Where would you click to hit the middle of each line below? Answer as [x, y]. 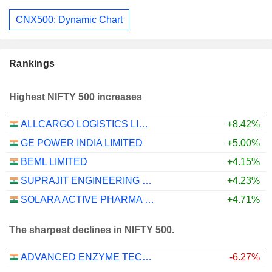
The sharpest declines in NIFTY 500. [92, 229]
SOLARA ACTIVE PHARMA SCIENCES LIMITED [149, 200]
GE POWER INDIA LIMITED [82, 143]
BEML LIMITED [54, 162]
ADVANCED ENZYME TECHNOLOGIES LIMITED [147, 257]
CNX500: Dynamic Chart [69, 19]
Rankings [32, 64]
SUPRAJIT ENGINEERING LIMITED [147, 181]
